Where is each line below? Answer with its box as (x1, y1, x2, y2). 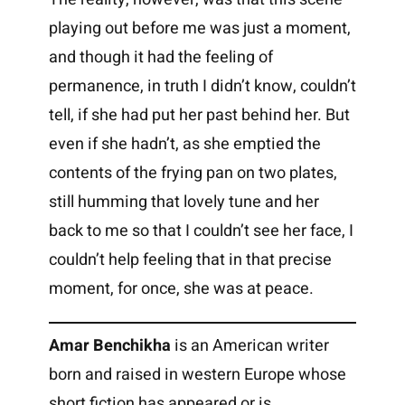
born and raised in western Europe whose (48, 363, 346, 388)
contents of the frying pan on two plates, (48, 161, 337, 186)
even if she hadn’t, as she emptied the (48, 132, 321, 157)
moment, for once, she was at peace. (48, 277, 314, 302)
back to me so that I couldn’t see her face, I (48, 219, 353, 244)
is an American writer (170, 334, 329, 359)
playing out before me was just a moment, (48, 16, 351, 42)
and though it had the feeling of (48, 45, 273, 71)
